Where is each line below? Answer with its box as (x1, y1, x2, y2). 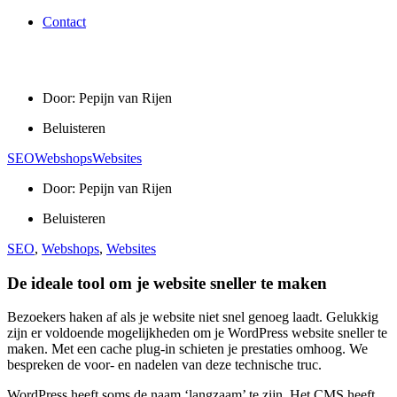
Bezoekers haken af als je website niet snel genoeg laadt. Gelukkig (7, 309, 378, 325)
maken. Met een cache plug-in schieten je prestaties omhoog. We (7, 341, 368, 357)
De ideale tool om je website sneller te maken (7, 273, 327, 292)
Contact (43, 14, 86, 29)
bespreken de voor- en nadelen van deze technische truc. (7, 357, 322, 373)
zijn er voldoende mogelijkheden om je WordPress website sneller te (7, 325, 387, 341)
